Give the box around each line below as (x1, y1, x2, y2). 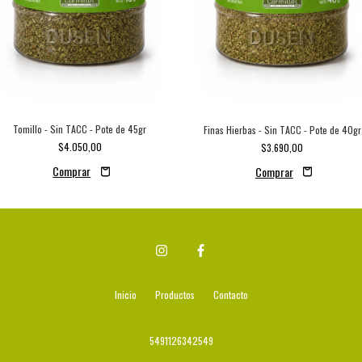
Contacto (213, 287, 248, 301)
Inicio (114, 287, 137, 301)
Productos (154, 287, 195, 301)
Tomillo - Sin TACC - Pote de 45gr (13, 122, 147, 137)
